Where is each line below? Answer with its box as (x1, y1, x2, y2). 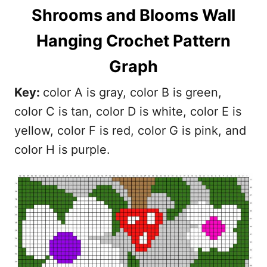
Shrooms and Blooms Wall (32, 5, 235, 25)
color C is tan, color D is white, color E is (14, 104, 241, 119)
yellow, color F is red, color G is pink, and (14, 123, 246, 138)
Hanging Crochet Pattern (36, 31, 231, 51)
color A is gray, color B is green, (43, 85, 222, 100)
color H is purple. (14, 142, 110, 157)
